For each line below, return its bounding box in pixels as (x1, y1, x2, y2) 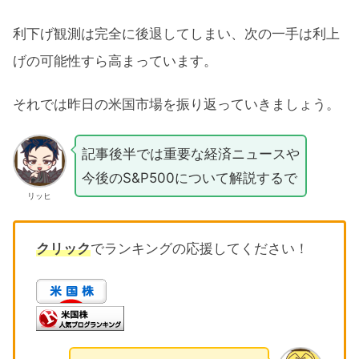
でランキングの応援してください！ (90, 240, 309, 256)
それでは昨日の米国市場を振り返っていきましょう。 (13, 96, 340, 113)
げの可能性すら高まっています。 (13, 52, 217, 69)
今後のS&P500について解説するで (81, 169, 297, 186)
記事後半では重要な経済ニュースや (81, 145, 300, 162)
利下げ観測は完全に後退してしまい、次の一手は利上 (13, 25, 340, 42)
